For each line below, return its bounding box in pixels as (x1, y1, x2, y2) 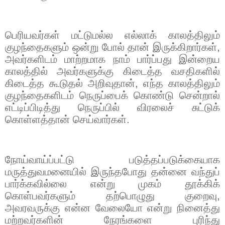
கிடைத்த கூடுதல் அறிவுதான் (5, 77, 135, 89)
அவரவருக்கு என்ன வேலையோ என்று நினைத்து (5, 201, 220, 214)
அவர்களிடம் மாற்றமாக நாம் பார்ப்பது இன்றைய (5, 53, 220, 65)
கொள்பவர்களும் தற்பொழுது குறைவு (5, 189, 217, 202)
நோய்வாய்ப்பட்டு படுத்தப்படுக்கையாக (5, 153, 220, 166)
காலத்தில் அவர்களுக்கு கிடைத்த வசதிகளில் (5, 65, 220, 77)
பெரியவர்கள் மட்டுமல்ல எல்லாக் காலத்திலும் (5, 29, 220, 41)
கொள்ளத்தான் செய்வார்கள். (5, 113, 130, 126)
